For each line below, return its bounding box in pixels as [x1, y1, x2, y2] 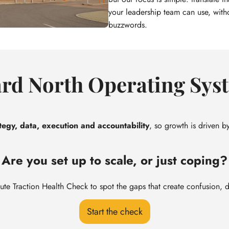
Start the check [86, 205, 143, 219]
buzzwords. [108, 19, 147, 31]
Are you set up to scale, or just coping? [2, 151, 227, 170]
